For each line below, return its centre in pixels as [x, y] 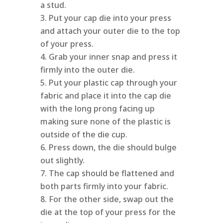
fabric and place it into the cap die [106, 96]
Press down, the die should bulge [112, 148]
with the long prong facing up [97, 109]
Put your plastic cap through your [113, 83]
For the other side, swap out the [111, 199]
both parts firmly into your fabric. [104, 186]
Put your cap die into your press [110, 18]
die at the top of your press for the [108, 212]
